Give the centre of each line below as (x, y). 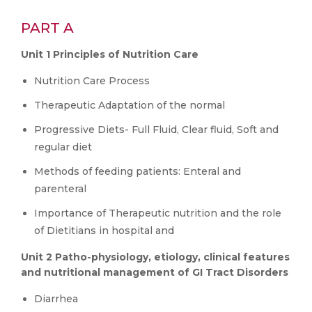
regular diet (63, 147)
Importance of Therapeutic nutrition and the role (158, 213)
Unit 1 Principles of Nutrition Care (110, 54)
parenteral (60, 189)
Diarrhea (56, 299)
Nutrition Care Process (92, 81)
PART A (47, 28)
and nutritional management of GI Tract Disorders (155, 272)
